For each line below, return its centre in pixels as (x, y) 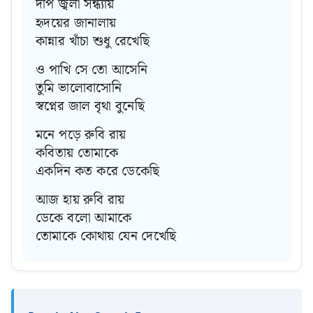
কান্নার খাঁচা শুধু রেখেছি (93, 41)
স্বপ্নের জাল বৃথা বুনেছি (90, 106)
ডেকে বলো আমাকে (84, 218)
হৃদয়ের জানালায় (76, 23)
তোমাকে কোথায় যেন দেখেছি (106, 236)
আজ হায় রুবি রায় (80, 199)
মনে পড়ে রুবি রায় (81, 134)
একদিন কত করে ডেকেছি (98, 171)
